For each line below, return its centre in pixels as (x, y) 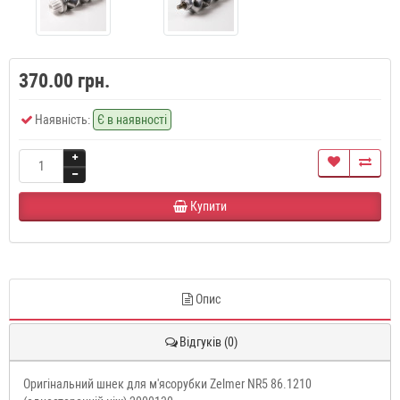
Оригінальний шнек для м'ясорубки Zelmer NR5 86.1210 (167, 384)
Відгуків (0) (208, 342)
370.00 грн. (64, 81)
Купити (208, 206)
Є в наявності (132, 120)
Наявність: (62, 120)
